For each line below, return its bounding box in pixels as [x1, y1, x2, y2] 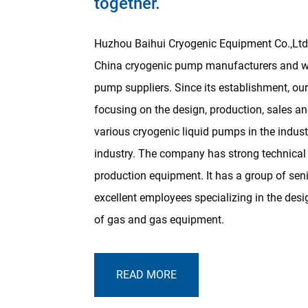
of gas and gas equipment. [94, 212, 224, 226]
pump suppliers [94, 80, 169, 94]
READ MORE [116, 267, 177, 281]
